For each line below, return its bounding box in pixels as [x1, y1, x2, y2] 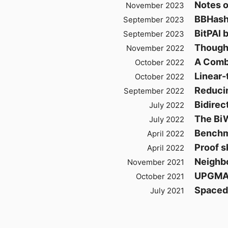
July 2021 [150, 186, 184, 195]
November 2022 [126, 43, 184, 53]
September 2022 [124, 86, 184, 96]
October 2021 [136, 172, 184, 181]
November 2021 [127, 157, 184, 167]
